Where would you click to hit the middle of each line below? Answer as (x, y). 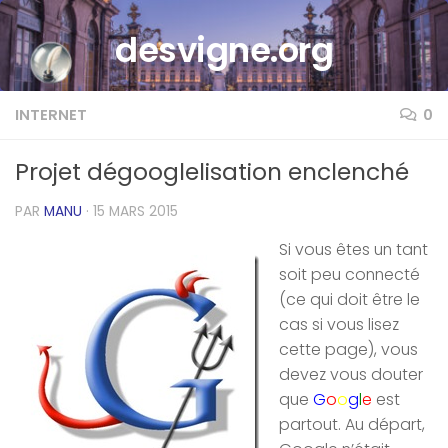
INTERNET (51, 114)
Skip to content (94, 32)
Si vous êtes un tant (353, 250)
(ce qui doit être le (349, 300)
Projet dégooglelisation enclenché (212, 171)
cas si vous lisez (339, 325)
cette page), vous (348, 350)
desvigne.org (224, 50)
